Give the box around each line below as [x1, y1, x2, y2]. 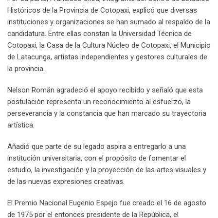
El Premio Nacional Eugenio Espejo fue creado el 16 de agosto [7, 198, 206, 207]
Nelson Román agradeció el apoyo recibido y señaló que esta [7, 85, 203, 94]
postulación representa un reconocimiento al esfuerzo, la [7, 97, 191, 106]
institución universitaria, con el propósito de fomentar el [7, 153, 186, 163]
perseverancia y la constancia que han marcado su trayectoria [7, 109, 206, 118]
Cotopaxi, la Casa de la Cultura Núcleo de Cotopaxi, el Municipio [7, 40, 211, 50]
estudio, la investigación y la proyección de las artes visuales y [7, 165, 206, 174]
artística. [7, 120, 35, 129]
